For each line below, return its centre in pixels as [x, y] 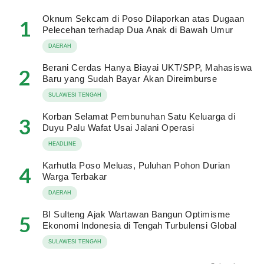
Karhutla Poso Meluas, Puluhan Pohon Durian [136, 165]
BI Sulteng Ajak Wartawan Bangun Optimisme [136, 214]
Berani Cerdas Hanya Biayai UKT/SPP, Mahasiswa [147, 67]
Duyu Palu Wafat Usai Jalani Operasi [118, 128]
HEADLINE [62, 144]
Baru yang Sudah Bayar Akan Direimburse [130, 79]
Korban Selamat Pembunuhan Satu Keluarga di [139, 116]
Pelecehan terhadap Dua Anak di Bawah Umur [138, 30]
